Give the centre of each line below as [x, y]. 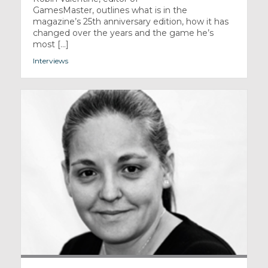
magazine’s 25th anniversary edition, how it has [130, 22]
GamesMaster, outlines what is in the [110, 10]
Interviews [50, 61]
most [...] [51, 45]
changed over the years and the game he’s [123, 33]
